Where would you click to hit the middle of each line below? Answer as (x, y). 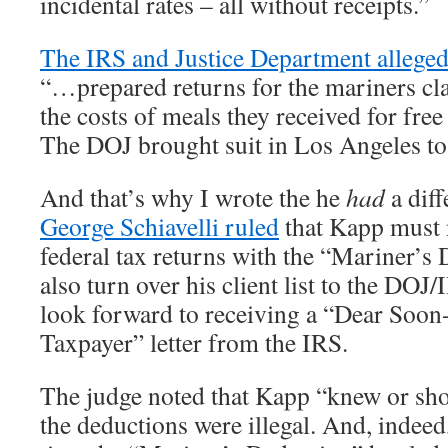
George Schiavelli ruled (159, 226)
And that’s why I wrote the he (193, 197)
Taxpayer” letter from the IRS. (194, 342)
